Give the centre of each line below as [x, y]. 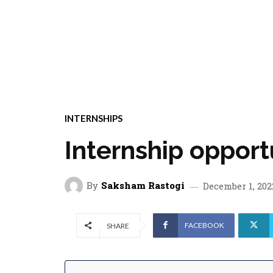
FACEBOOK [204, 225]
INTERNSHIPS [94, 118]
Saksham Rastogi [143, 186]
